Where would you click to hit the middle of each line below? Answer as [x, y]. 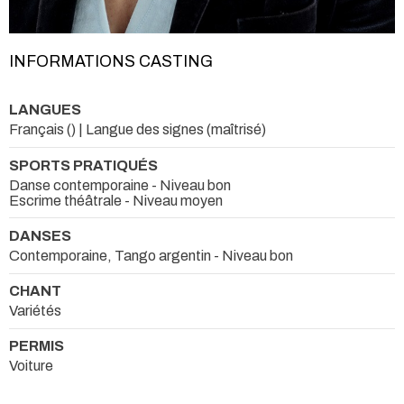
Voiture [31, 366]
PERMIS [37, 346]
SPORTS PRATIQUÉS [83, 165]
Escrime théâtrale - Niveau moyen [116, 200]
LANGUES [45, 110]
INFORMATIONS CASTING [111, 62]
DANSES [40, 235]
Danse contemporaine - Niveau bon [120, 185]
